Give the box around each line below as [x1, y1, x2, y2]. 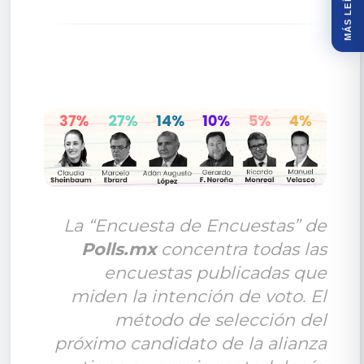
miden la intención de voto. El [70, 285, 327, 306]
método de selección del [114, 309, 327, 330]
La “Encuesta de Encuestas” [63, 214, 300, 236]
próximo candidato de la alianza [54, 332, 327, 353]
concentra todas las [160, 238, 327, 259]
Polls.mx [80, 238, 161, 259]
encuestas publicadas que [103, 262, 327, 283]
